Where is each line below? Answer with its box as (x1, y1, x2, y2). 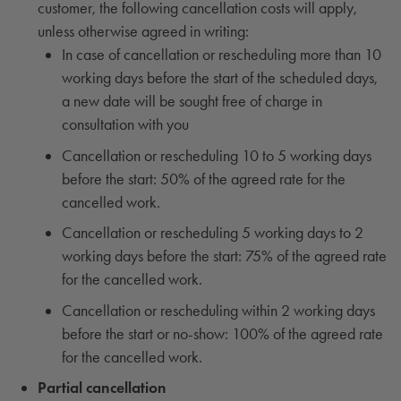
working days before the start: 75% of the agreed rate (61, 246, 387, 265)
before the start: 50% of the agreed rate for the (61, 168, 346, 188)
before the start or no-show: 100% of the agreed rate (61, 323, 383, 343)
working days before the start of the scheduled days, (61, 68, 378, 87)
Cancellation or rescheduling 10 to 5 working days (61, 145, 371, 165)
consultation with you (61, 115, 189, 133)
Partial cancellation (37, 378, 166, 397)
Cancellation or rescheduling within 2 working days (61, 300, 375, 320)
